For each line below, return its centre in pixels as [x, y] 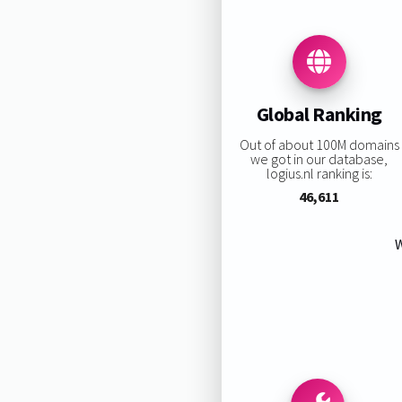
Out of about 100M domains [319, 144]
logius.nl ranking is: [319, 173]
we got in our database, [319, 158]
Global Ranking [319, 114]
